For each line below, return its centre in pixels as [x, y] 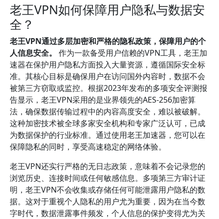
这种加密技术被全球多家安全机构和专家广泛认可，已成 [108, 123]
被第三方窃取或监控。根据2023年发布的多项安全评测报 [109, 88]
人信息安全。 [33, 53]
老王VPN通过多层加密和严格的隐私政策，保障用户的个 [108, 41]
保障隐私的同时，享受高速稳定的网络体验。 [88, 147]
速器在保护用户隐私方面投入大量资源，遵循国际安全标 [108, 65]
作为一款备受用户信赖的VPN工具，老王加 [132, 53]
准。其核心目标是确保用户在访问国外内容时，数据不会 [108, 76]
